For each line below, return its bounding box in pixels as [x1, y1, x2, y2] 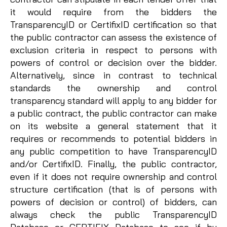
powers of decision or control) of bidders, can [10, 196, 217, 208]
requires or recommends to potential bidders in [10, 133, 217, 145]
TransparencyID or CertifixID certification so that [10, 19, 217, 31]
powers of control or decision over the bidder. [10, 57, 217, 69]
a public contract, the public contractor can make [10, 107, 217, 120]
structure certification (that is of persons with [10, 183, 217, 196]
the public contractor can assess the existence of [10, 31, 217, 44]
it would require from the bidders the [10, 6, 217, 18]
